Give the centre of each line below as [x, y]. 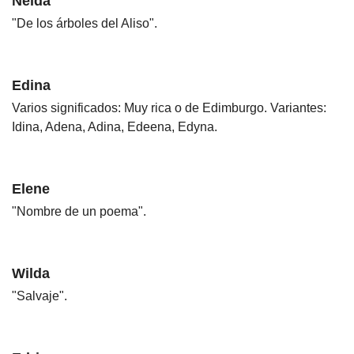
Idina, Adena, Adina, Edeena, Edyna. [115, 127]
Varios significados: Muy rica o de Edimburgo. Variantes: [169, 108]
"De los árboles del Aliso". [85, 24]
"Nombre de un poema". [79, 212]
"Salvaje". [40, 296]
